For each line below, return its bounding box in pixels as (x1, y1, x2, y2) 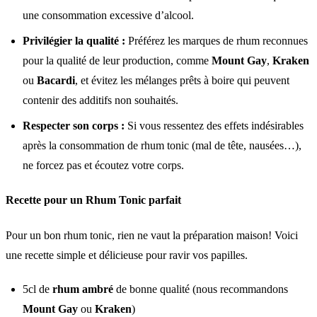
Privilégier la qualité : (23, 35, 125, 47)
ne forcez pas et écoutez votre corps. (23, 159, 184, 172)
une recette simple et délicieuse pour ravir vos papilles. (6, 248, 248, 261)
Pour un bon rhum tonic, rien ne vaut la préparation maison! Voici (6, 229, 298, 241)
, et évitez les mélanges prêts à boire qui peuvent (75, 74, 289, 87)
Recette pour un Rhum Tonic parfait (6, 194, 181, 207)
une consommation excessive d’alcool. (23, 9, 194, 22)
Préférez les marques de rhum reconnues (125, 35, 308, 47)
